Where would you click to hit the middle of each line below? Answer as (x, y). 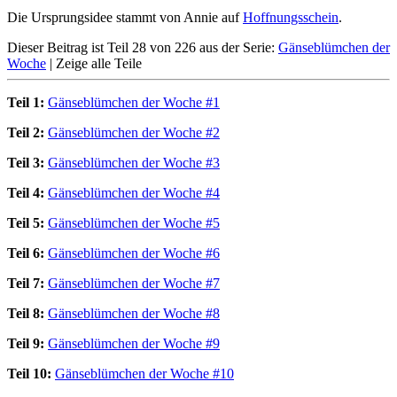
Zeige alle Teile (99, 63)
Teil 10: (29, 373)
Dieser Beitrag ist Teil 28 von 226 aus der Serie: (143, 47)
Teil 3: (26, 162)
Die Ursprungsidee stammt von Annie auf (125, 17)
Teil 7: (26, 283)
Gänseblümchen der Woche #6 (134, 253)
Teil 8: (26, 313)
